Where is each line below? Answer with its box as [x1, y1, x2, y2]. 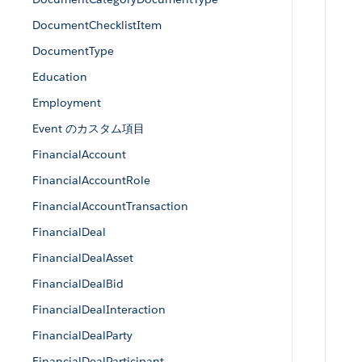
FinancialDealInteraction [32, 302, 166, 317]
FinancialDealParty [32, 328, 133, 343]
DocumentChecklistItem [32, 18, 162, 32]
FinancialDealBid [32, 276, 124, 291]
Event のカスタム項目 [32, 121, 145, 136]
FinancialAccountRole [32, 173, 150, 187]
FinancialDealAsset [32, 250, 133, 265]
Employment [32, 95, 101, 110]
